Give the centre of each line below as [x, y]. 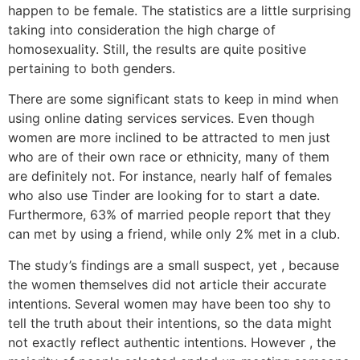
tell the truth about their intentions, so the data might [170, 323]
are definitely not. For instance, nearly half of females [170, 176]
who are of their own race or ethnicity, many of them [169, 157]
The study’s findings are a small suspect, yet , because [174, 265]
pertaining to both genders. [92, 68]
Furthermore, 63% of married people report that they [170, 215]
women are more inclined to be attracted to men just [169, 138]
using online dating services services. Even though [161, 119]
